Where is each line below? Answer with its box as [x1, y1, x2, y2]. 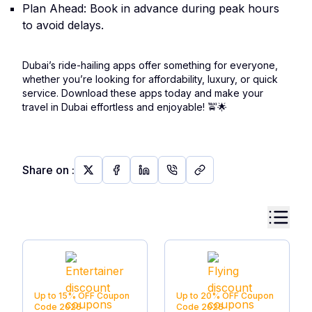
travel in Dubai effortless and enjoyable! [22, 101, 208, 113]
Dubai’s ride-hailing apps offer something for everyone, [22, 59, 278, 71]
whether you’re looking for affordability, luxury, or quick [22, 73, 278, 85]
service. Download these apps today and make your [22, 87, 263, 99]
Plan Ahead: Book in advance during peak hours [22, 1, 279, 15]
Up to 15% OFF [34, 290, 95, 301]
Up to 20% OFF [176, 290, 239, 301]
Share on [22, 163, 69, 177]
